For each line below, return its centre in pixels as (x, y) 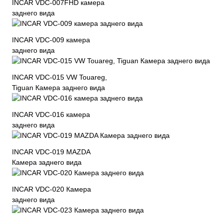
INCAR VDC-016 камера (51, 115)
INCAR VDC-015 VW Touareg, (59, 77)
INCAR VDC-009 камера (51, 40)
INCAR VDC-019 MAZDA (51, 152)
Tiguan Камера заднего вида (58, 88)
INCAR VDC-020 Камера (52, 189)
